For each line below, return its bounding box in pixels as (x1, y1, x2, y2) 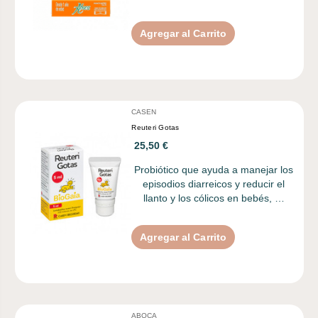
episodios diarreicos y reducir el (143, 177, 285, 190)
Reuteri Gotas (131, 123, 180, 131)
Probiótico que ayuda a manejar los (134, 163, 294, 175)
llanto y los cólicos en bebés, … (143, 192, 285, 204)
